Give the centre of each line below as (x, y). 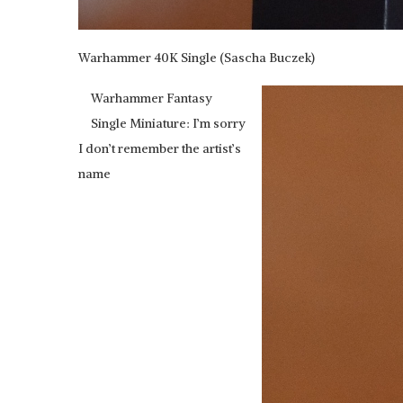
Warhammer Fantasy (152, 98)
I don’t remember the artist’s (160, 148)
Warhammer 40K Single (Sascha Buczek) (197, 58)
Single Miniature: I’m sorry (168, 123)
